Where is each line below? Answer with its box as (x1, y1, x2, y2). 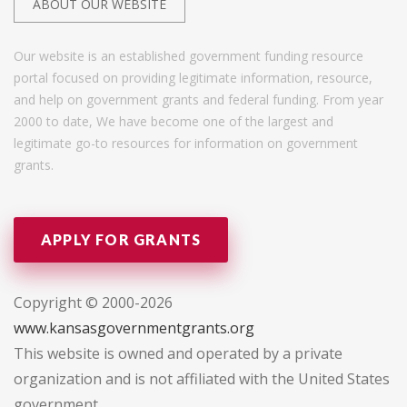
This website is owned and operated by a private (14, 343, 342, 364)
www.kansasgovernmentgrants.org (14, 318, 254, 339)
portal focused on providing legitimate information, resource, (14, 69, 372, 87)
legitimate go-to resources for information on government (14, 134, 358, 153)
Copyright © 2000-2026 (14, 293, 173, 313)
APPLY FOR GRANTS (41, 231, 202, 249)
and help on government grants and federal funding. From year (14, 91, 383, 109)
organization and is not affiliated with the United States (14, 369, 390, 390)
